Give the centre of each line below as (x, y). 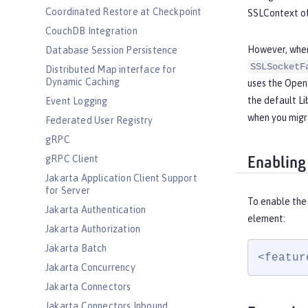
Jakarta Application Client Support (121, 178)
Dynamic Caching (82, 82)
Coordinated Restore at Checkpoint (124, 12)
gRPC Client (72, 159)
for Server (68, 190)
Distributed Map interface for (111, 69)
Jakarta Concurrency (90, 267)
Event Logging (77, 101)
